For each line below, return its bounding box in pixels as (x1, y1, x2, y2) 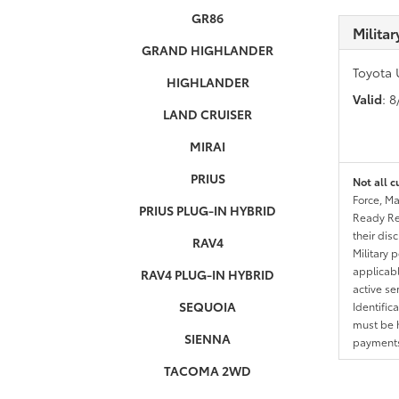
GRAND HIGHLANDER (142, 41, 274, 59)
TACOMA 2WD (164, 362, 252, 379)
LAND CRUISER (163, 105, 253, 123)
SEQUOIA (179, 297, 237, 315)
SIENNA (184, 330, 232, 347)
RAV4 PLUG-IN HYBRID (141, 265, 275, 283)
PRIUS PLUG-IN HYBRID (139, 201, 277, 219)
